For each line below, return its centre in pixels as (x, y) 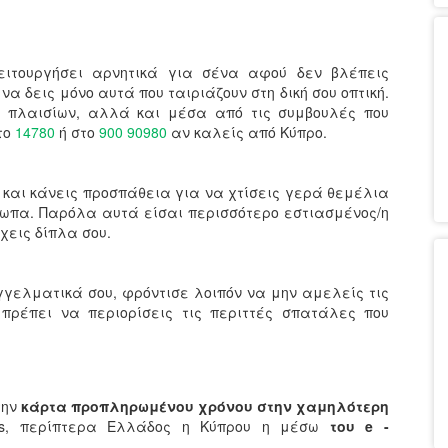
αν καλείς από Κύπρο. (253, 132)
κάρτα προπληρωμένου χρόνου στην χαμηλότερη (203, 406)
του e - (359, 426)
